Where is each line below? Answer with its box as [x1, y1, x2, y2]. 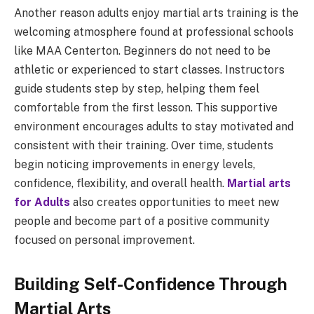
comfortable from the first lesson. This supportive [14, 100, 278, 114]
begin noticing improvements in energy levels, [14, 157, 255, 171]
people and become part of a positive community [14, 214, 270, 228]
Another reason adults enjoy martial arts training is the [14, 6, 299, 20]
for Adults [14, 195, 70, 209]
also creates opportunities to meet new [70, 195, 279, 209]
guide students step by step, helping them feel [14, 81, 259, 95]
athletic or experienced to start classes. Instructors [14, 62, 285, 76]
